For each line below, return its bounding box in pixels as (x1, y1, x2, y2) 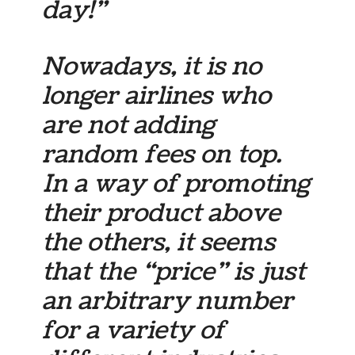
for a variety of (42, 313, 226, 349)
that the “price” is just (42, 254, 306, 290)
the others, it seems (42, 225, 276, 261)
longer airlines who (42, 78, 272, 114)
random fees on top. (42, 137, 282, 173)
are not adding (42, 108, 216, 143)
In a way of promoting (42, 166, 311, 202)
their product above (42, 196, 281, 231)
